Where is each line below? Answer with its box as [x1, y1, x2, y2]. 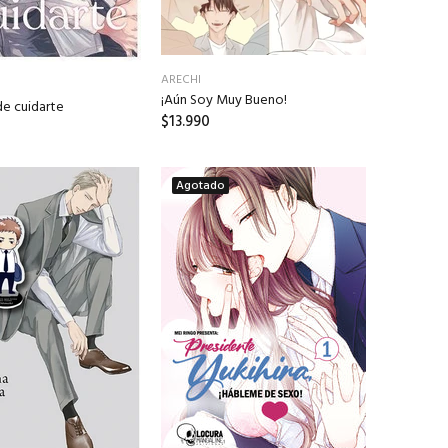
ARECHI [161, 70, 201, 91]
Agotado [176, 176, 225, 197]
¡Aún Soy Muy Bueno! [161, 89, 287, 113]
